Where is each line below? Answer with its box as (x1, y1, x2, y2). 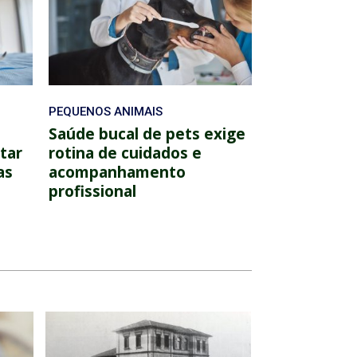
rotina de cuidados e (49, 142, 202, 163)
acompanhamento (49, 161, 186, 182)
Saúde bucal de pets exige (49, 123, 245, 144)
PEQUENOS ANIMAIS (49, 104, 163, 119)
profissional (49, 180, 136, 202)
